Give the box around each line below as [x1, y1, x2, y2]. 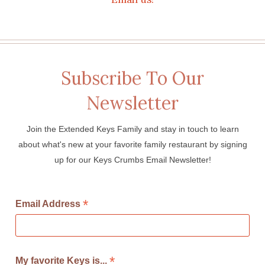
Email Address [15, 198, 83, 209]
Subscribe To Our [61, 67, 204, 90]
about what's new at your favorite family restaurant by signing [18, 140, 247, 150]
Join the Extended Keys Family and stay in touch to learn [26, 124, 239, 134]
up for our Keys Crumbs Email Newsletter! [54, 155, 211, 165]
